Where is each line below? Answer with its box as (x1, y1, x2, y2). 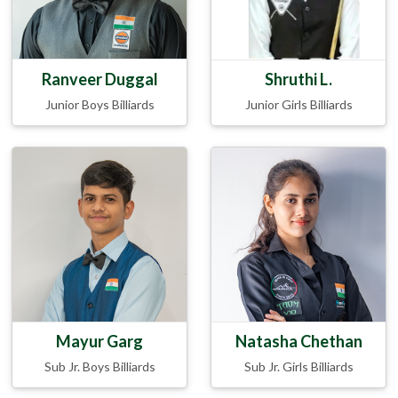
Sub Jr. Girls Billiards (243, 358, 354, 374)
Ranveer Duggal (41, 68, 158, 89)
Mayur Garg (56, 330, 143, 351)
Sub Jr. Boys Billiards (44, 358, 155, 374)
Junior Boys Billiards (44, 96, 155, 112)
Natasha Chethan (235, 330, 362, 351)
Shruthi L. (265, 69, 332, 90)
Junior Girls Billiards (244, 97, 353, 113)
